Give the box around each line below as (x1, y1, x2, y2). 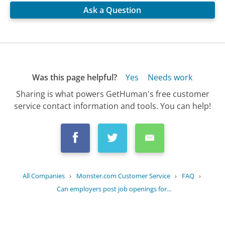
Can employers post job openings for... (57, 184, 172, 193)
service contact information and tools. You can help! (14, 100, 211, 112)
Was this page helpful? (32, 71, 117, 83)
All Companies (23, 171, 65, 181)
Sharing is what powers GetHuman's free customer (16, 88, 209, 100)
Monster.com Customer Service (76, 171, 170, 181)
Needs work (147, 71, 192, 83)
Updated (80, 203, 108, 212)
